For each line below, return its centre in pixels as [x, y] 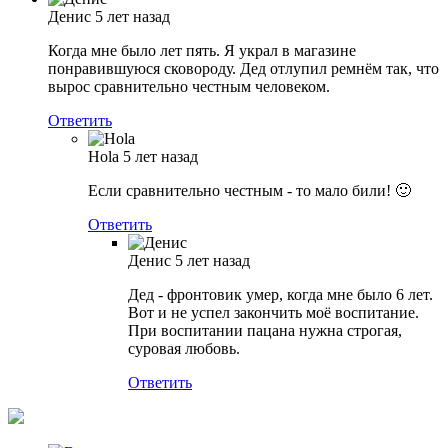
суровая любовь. [184, 349]
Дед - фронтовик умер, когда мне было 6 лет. [280, 295]
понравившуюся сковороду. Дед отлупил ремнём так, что [243, 69]
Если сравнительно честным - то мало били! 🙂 [249, 191]
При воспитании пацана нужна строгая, [265, 331]
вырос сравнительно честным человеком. [189, 87]
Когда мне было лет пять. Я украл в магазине [202, 51]
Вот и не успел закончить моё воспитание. [273, 313]
